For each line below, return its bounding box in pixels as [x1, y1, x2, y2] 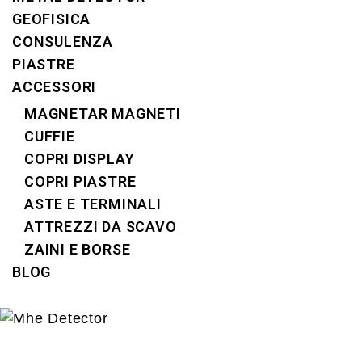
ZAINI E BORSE [24, 241, 131, 258]
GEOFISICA [12, 11, 91, 27]
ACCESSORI [12, 78, 97, 95]
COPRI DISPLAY [24, 150, 135, 167]
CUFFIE [24, 128, 75, 145]
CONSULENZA [12, 33, 113, 50]
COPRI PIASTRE [24, 173, 137, 190]
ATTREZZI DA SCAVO [24, 218, 177, 235]
